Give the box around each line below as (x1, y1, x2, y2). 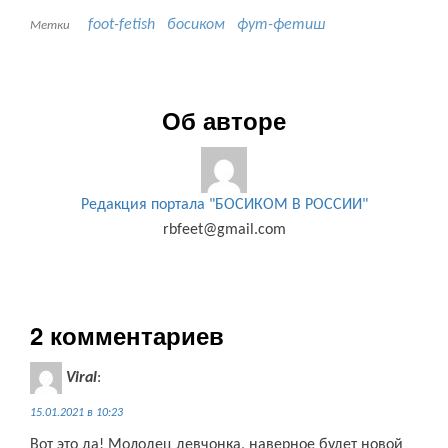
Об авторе (162, 103, 286, 138)
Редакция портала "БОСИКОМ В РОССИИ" (80, 197, 368, 214)
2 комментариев (30, 318, 224, 353)
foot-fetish (88, 17, 155, 34)
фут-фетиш (237, 17, 325, 34)
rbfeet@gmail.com (162, 222, 286, 239)
